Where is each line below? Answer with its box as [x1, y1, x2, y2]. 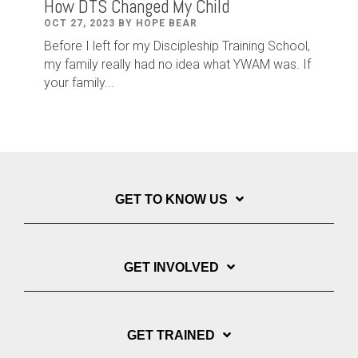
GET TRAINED [127, 328, 215, 342]
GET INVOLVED [123, 261, 219, 274]
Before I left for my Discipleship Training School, [44, 38, 310, 54]
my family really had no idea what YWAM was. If [44, 57, 311, 72]
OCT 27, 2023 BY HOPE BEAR [44, 18, 197, 29]
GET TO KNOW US [114, 193, 228, 206]
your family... [44, 75, 114, 90]
